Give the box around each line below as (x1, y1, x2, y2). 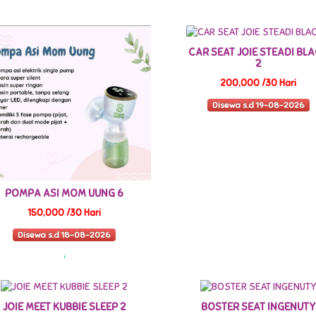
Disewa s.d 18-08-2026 (18, 229, 111, 240)
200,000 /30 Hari (220, 78, 297, 90)
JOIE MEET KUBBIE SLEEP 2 (2, 300, 126, 313)
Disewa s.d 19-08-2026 (212, 99, 305, 110)
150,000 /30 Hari (28, 207, 102, 219)
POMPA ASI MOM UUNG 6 (5, 187, 124, 200)
